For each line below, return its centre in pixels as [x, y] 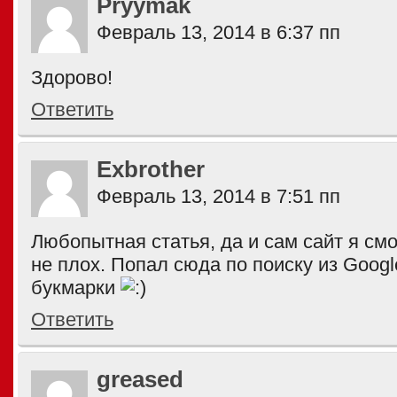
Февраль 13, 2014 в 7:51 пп [218, 196]
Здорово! [72, 78]
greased [140, 379]
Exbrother [151, 169]
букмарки [76, 288]
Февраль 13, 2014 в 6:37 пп [218, 32]
